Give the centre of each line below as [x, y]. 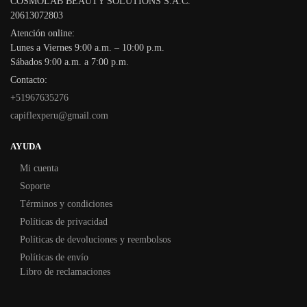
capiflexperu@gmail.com [59, 115]
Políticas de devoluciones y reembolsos [95, 240]
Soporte [35, 186]
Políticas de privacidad [64, 222]
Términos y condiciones [66, 204]
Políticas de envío [54, 258]
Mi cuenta [39, 169]
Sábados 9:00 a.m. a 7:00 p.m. [70, 62]
